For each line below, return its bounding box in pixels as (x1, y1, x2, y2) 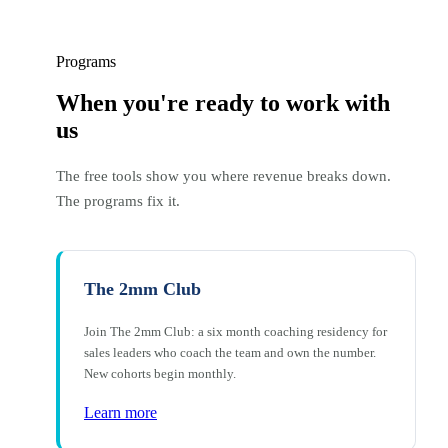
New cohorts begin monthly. (84, 366, 236, 382)
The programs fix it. (56, 193, 180, 210)
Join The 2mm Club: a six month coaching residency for (84, 324, 387, 340)
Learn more (84, 404, 157, 422)
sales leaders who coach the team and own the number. (84, 345, 376, 361)
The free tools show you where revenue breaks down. (56, 168, 391, 185)
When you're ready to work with (56, 90, 390, 117)
